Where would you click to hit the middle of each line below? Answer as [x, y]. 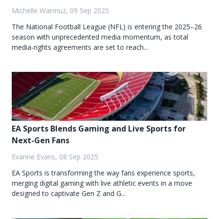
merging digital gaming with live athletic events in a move [102, 183]
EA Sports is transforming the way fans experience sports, [103, 173]
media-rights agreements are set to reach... [80, 47]
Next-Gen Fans [41, 141]
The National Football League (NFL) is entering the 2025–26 [107, 27]
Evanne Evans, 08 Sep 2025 [55, 157]
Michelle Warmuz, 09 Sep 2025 [60, 11]
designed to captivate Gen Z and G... [69, 194]
